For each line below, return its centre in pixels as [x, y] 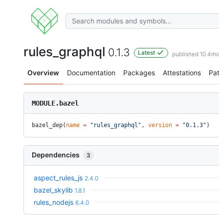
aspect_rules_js [58, 178]
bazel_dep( [49, 125]
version [160, 125]
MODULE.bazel [55, 103]
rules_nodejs [54, 202]
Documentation [91, 73]
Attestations [182, 73]
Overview [43, 73]
